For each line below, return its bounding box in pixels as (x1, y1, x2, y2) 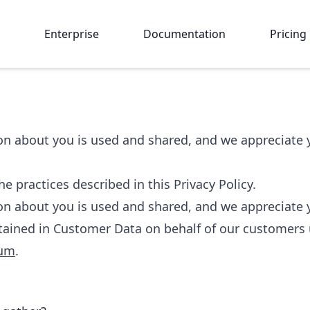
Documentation (143, 26, 226, 42)
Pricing (270, 26, 307, 42)
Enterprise (44, 26, 100, 42)
